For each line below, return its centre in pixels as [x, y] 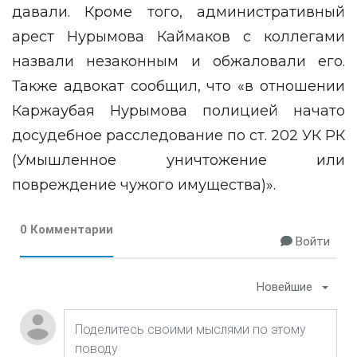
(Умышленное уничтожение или [178, 160]
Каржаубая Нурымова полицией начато [178, 111]
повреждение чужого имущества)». [144, 185]
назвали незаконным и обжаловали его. [178, 61]
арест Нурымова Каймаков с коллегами [178, 37]
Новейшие [284, 287]
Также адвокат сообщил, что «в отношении [178, 86]
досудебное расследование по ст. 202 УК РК [178, 135]
